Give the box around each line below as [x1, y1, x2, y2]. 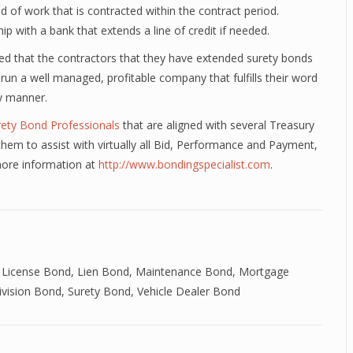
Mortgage [239, 264, 289, 279]
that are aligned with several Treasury [120, 117, 314, 132]
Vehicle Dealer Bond [137, 284, 240, 299]
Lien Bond [77, 264, 129, 279]
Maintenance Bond [136, 264, 232, 279]
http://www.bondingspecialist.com [98, 157, 270, 172]
